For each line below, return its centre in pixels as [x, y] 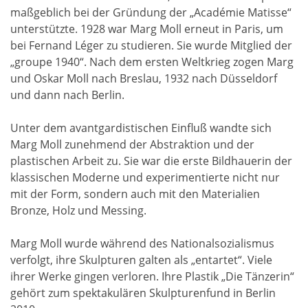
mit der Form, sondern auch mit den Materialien [135, 194]
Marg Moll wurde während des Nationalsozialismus [142, 244]
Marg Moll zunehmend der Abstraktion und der [132, 145]
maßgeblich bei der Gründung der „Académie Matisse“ [151, 13]
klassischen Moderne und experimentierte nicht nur [145, 178]
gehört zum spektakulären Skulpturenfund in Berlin [143, 293]
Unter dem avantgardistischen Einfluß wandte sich [141, 128]
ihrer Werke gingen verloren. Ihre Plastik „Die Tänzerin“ [152, 277]
